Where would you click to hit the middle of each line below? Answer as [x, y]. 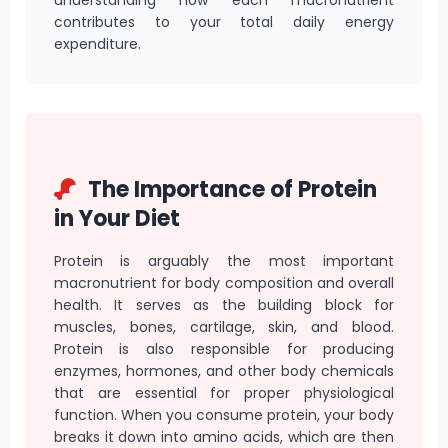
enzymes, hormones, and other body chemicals [224, 370]
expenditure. [97, 44]
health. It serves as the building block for [224, 304]
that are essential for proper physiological [224, 392]
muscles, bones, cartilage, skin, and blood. [224, 326]
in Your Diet [116, 219]
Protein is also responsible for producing [224, 348]
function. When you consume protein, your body [224, 414]
